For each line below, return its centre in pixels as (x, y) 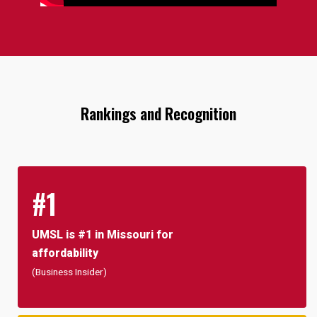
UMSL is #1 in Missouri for (103, 235)
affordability (65, 253)
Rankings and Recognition (158, 114)
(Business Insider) (69, 272)
